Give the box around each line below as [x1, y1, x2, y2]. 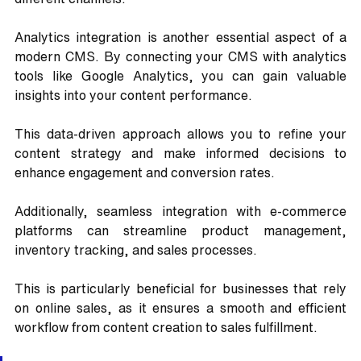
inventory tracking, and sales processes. [15, 243, 260, 257]
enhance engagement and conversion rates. [15, 166, 275, 180]
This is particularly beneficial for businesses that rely [15, 282, 346, 296]
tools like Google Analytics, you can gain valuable [15, 69, 346, 83]
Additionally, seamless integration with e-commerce [15, 205, 346, 218]
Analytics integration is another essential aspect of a [15, 31, 346, 44]
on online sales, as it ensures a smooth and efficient [15, 301, 346, 315]
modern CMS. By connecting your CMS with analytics [15, 50, 346, 64]
